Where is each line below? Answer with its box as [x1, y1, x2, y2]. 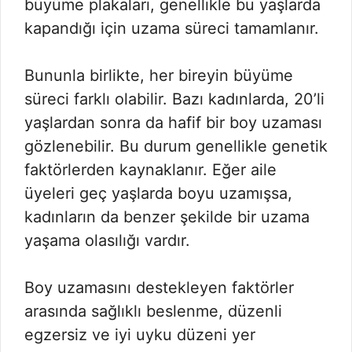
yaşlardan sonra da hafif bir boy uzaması [24, 113, 322, 132]
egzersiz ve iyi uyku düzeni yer [24, 325, 255, 344]
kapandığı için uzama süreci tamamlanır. [24, 19, 319, 38]
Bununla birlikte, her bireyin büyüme [24, 66, 293, 85]
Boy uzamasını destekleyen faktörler [24, 278, 294, 297]
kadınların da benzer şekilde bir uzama [24, 207, 310, 226]
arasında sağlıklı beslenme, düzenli [24, 302, 282, 321]
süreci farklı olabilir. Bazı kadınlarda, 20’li [24, 90, 324, 108]
